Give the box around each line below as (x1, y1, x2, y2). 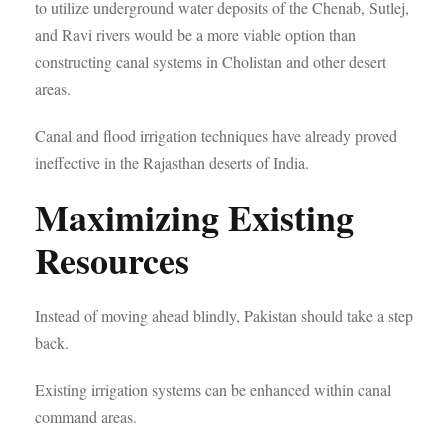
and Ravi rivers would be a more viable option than (35, 24, 356, 45)
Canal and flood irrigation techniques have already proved (35, 125, 397, 146)
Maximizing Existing (35, 191, 354, 243)
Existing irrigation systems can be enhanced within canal (35, 379, 391, 400)
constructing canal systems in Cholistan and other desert (35, 51, 386, 72)
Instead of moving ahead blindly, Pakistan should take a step (35, 305, 413, 326)
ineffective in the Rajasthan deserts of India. (35, 152, 309, 173)
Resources (35, 234, 189, 286)
